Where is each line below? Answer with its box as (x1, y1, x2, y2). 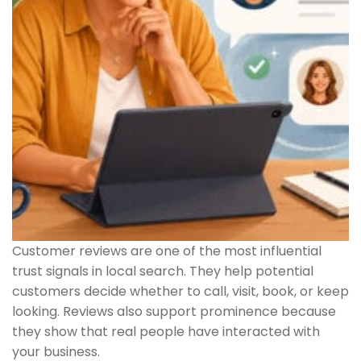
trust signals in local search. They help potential (12, 261, 313, 280)
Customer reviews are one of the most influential (12, 241, 322, 260)
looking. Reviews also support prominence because (12, 301, 336, 321)
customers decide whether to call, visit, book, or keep (12, 281, 349, 301)
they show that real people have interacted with (12, 322, 320, 341)
